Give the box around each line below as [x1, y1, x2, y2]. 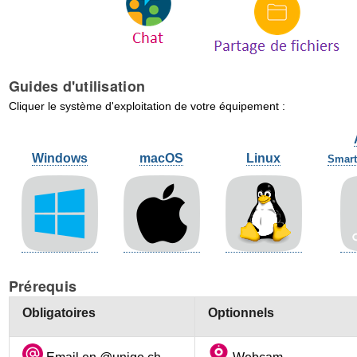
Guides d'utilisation [8, 76, 146, 97]
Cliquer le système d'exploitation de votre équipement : [8, 100, 285, 113]
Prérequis [8, 275, 77, 296]
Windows [31, 151, 88, 165]
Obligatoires [22, 305, 96, 320]
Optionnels [207, 305, 274, 320]
